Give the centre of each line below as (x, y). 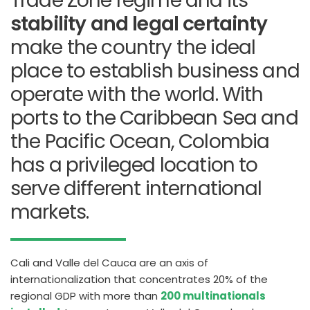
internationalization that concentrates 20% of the (139, 279)
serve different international (136, 189)
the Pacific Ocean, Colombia (140, 142)
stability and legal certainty (139, 24)
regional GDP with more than (85, 296)
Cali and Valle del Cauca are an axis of (109, 263)
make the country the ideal (133, 47)
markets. (50, 212)
